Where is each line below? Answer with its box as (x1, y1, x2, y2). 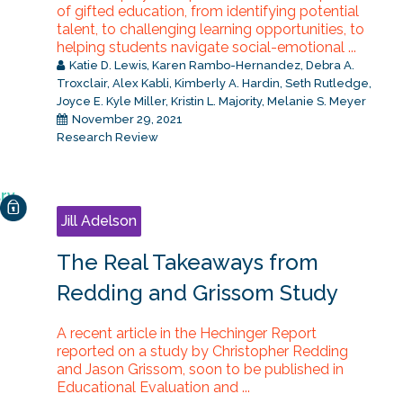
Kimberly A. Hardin (174, 76, 280, 91)
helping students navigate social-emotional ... (56, 39, 356, 57)
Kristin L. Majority (170, 94, 262, 109)
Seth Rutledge (284, 76, 369, 91)
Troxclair (56, 76, 107, 91)
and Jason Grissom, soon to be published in (56, 361, 344, 379)
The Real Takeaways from (56, 249, 318, 276)
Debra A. (305, 58, 354, 73)
